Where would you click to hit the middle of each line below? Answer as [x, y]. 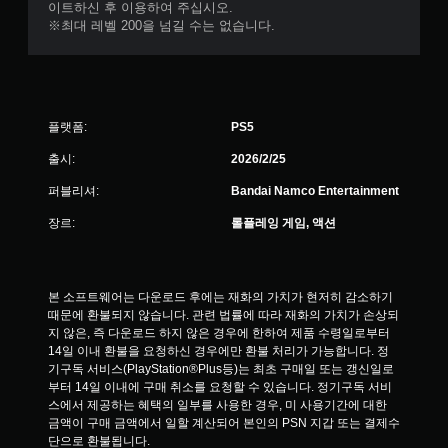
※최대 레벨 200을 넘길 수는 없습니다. [161, 25]
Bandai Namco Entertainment [315, 191]
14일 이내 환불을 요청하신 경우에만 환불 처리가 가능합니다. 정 [218, 351]
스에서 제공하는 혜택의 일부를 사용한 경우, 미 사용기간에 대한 [217, 405]
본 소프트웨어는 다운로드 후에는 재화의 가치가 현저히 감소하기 [220, 297]
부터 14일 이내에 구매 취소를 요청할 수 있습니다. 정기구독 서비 [220, 387]
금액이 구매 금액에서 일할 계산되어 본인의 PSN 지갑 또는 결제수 [224, 423]
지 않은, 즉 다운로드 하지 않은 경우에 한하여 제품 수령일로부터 [219, 333]
